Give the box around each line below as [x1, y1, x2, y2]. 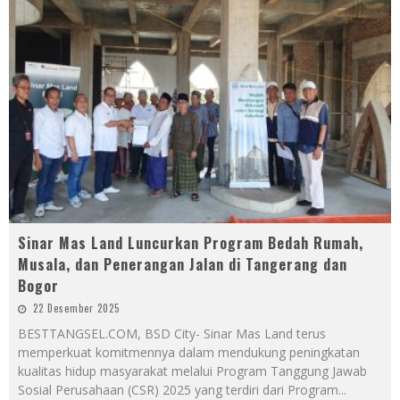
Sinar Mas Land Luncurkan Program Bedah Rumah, [18, 232, 363, 254]
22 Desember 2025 [33, 301, 120, 316]
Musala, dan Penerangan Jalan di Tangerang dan [18, 254, 347, 276]
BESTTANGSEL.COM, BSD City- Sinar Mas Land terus [18, 325, 326, 343]
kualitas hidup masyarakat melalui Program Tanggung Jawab [18, 362, 367, 380]
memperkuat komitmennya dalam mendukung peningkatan [18, 344, 360, 362]
